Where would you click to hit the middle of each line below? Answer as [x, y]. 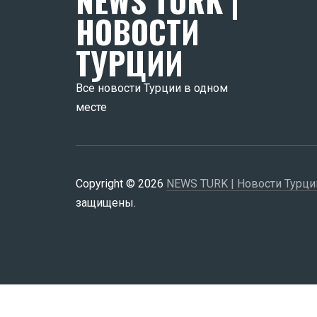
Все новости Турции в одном [152, 88]
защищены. [106, 202]
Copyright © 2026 [121, 183]
